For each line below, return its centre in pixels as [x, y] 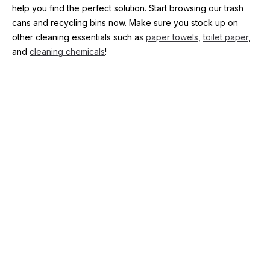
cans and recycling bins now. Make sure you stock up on [125, 23]
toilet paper [226, 37]
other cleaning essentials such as [79, 37]
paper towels [172, 37]
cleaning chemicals [67, 52]
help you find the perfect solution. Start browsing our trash [128, 8]
